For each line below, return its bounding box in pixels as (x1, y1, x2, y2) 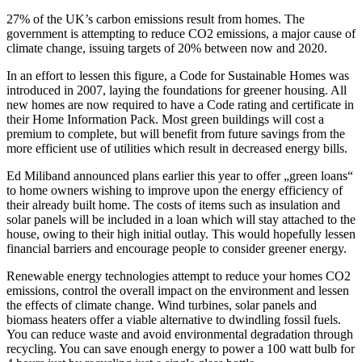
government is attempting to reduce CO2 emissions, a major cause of (6, 26, 356, 40)
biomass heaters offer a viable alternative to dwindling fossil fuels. (6, 312, 341, 326)
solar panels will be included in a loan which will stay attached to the (6, 212, 356, 226)
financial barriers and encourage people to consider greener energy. (6, 241, 347, 255)
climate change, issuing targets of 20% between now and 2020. (6, 40, 327, 55)
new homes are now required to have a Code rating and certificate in (6, 97, 354, 112)
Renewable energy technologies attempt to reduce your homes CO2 (6, 268, 351, 283)
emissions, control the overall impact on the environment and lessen (6, 283, 349, 297)
